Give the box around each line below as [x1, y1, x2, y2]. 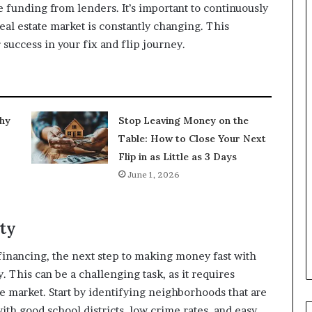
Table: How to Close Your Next [118, 132, 266, 145]
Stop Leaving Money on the [118, 114, 249, 127]
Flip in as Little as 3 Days [118, 150, 237, 163]
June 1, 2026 [127, 169, 180, 180]
